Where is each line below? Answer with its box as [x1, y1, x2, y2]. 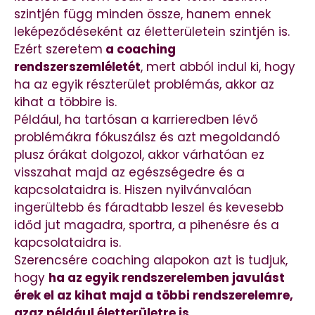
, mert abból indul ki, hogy [141, 58, 295, 75]
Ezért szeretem [14, 40, 103, 58]
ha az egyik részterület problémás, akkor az [14, 75, 274, 93]
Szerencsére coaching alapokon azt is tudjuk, [14, 251, 288, 269]
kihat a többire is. [14, 93, 117, 110]
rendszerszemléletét [14, 58, 141, 75]
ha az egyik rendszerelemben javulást [49, 269, 285, 286]
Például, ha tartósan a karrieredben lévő [14, 110, 258, 128]
